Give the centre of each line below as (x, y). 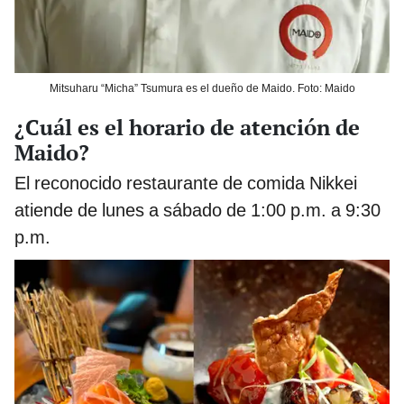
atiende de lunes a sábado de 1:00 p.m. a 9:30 (197, 210)
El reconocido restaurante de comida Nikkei (186, 183)
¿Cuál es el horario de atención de (187, 127)
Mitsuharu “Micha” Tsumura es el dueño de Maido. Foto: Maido (202, 88)
